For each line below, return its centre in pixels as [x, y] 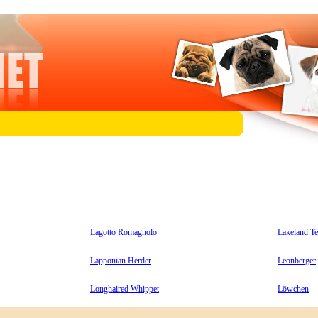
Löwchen [293, 289]
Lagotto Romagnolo [124, 232]
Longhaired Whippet [125, 289]
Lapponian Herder [121, 260]
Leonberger [297, 260]
